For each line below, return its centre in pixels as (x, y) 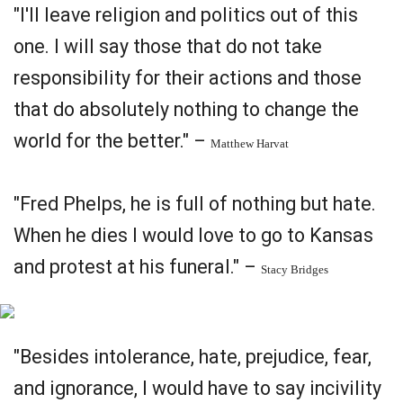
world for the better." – (112, 141)
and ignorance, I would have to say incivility (197, 388)
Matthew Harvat (250, 143)
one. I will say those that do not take (168, 46)
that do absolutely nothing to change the (186, 109)
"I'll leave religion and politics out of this (186, 15)
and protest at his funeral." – (137, 267)
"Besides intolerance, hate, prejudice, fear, (193, 357)
